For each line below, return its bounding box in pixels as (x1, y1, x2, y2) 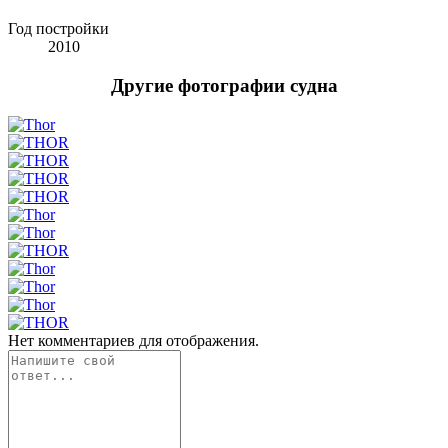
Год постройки (8, 20, 109, 38)
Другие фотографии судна (110, 75, 338, 97)
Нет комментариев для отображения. (8, 331, 259, 349)
